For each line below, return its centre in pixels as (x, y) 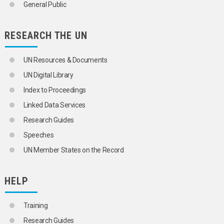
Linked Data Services (55, 105)
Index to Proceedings (55, 90)
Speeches (39, 135)
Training (36, 206)
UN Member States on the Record (74, 150)
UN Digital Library (48, 75)
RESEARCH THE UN (46, 36)
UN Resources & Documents (65, 60)
